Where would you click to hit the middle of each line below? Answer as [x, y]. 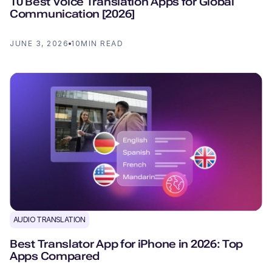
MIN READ [102, 43]
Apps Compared [55, 256]
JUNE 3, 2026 [39, 43]
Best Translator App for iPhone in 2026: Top [127, 243]
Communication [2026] [72, 13]
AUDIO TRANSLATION [49, 219]
